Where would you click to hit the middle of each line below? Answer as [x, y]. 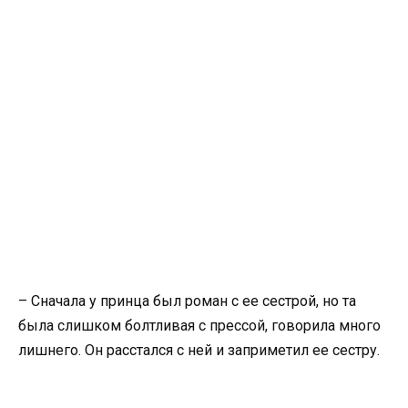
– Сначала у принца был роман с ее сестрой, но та [187, 301]
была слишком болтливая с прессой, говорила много [199, 326]
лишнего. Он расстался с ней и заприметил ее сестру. [199, 350]
